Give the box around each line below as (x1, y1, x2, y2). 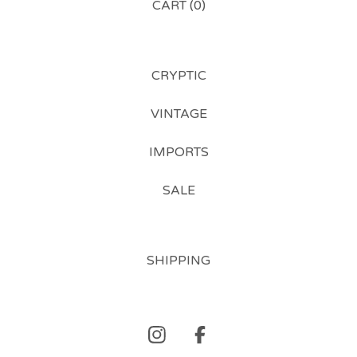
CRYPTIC (151, 68, 206, 84)
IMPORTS (148, 144, 209, 161)
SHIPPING (147, 253, 210, 269)
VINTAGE (150, 106, 207, 123)
